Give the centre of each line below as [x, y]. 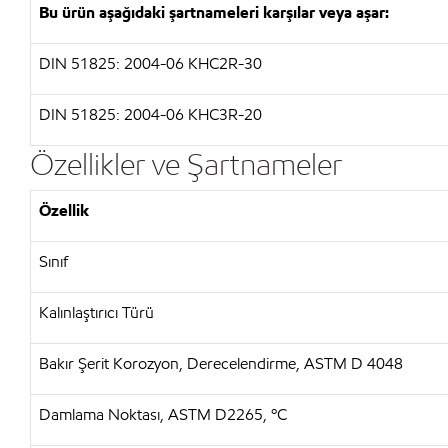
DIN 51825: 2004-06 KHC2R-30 [150, 63]
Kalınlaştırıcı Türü [96, 312]
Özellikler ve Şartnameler [186, 164]
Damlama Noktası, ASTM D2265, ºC [163, 414]
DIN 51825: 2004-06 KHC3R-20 [150, 114]
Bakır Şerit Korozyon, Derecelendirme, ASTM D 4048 [221, 363]
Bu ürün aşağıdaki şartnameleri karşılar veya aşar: [214, 12]
